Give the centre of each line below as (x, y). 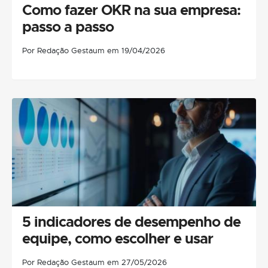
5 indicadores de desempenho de (131, 222)
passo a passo (68, 27)
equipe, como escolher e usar (118, 238)
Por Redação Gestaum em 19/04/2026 (94, 50)
